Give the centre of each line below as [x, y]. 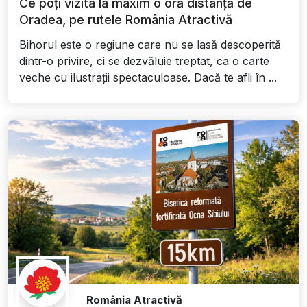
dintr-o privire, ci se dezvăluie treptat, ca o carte [144, 61]
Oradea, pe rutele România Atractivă [126, 20]
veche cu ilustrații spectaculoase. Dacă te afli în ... [148, 78]
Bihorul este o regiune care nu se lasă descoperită [150, 45]
